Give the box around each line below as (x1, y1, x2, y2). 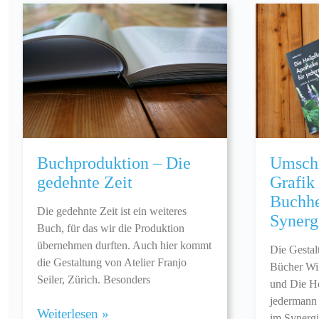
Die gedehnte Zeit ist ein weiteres (37, 205, 187, 218)
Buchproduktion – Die (37, 154, 191, 173)
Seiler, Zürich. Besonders (37, 273, 150, 286)
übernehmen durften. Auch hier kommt (37, 239, 211, 252)
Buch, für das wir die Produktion (37, 222, 184, 235)
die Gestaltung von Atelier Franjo (37, 256, 187, 269)
